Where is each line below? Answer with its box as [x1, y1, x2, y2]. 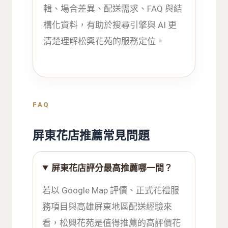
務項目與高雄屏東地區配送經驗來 [42, 201, 173, 212]
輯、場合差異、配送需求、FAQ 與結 [43, 4, 183, 14]
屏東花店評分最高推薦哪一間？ [51, 162, 173, 173]
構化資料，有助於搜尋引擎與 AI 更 [43, 20, 177, 31]
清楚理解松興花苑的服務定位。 [43, 36, 165, 47]
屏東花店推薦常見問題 [33, 128, 150, 142]
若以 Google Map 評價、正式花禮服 [42, 185, 180, 195]
